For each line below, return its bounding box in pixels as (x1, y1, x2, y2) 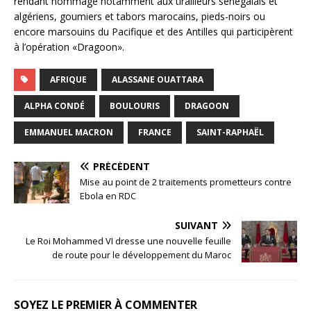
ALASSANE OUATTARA (112, 74, 203, 86)
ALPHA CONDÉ (24, 100, 85, 112)
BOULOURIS (110, 100, 160, 112)
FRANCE (138, 126, 171, 139)
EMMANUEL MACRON (24, 126, 113, 139)
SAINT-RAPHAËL (196, 126, 264, 139)
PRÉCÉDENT (93, 160, 150, 174)
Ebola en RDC (80, 190, 136, 203)
